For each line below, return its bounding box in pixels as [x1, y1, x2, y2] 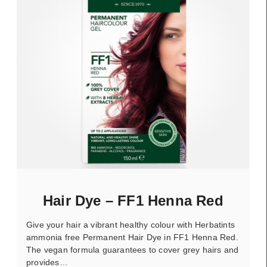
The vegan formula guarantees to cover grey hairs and [26, 245, 239, 254]
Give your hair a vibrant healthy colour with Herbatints [26, 220, 235, 229]
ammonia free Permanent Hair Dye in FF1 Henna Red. [26, 232, 238, 242]
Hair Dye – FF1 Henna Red [43, 193, 223, 209]
